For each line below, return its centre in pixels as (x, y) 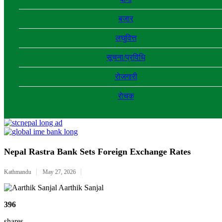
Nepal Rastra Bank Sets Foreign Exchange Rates (97, 152)
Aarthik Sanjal (80, 188)
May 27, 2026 (59, 172)
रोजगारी (126, 77)
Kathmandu (18, 172)
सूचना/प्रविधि (126, 57)
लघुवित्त (126, 38)
